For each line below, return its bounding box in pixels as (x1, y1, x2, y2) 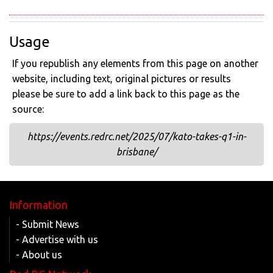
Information (9, 198, 68, 211)
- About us (16, 249, 62, 260)
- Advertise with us (16, 233, 98, 245)
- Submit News (16, 218, 79, 230)
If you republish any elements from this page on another (12, 57, 258, 69)
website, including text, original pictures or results (12, 73, 231, 84)
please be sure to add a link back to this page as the (12, 88, 239, 99)
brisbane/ (116, 146, 157, 157)
